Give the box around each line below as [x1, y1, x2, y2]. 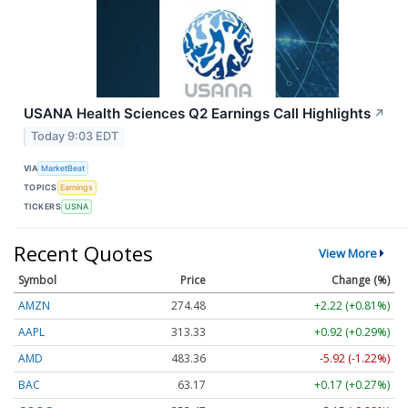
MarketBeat [41, 162, 86, 173]
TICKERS [24, 200, 62, 211]
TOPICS [24, 181, 57, 192]
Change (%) [331, 272, 390, 289]
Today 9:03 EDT [31, 129, 119, 144]
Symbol [18, 272, 56, 289]
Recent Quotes [14, 240, 153, 268]
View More [318, 245, 377, 262]
